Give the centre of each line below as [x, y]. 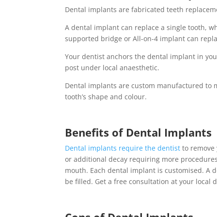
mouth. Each [86, 170]
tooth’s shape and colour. [107, 96]
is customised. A [184, 170]
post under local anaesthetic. [112, 67]
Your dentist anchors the [106, 56]
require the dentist [149, 148]
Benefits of [96, 132]
